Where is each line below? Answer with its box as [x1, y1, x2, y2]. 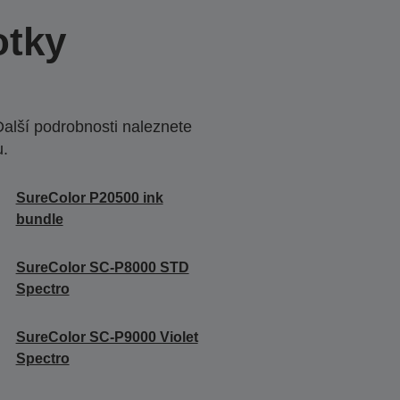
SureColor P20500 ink [15, 189, 163, 205]
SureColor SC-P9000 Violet [15, 329, 198, 345]
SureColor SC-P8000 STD [15, 259, 189, 275]
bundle [15, 211, 63, 227]
